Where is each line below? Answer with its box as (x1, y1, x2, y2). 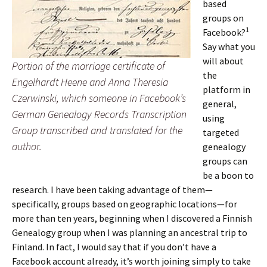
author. (12, 139, 42, 153)
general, (203, 98, 237, 110)
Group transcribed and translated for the (12, 123, 182, 137)
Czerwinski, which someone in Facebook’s (12, 91, 186, 105)
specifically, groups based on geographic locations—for (12, 198, 237, 210)
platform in (203, 83, 250, 95)
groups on (203, 12, 244, 24)
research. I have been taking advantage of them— (12, 184, 213, 195)
